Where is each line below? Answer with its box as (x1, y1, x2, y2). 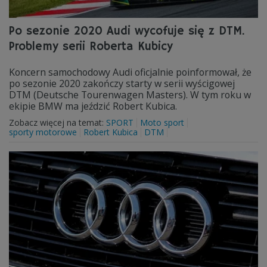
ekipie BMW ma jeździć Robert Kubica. (9, 100, 177, 113)
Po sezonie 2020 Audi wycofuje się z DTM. (9, 24, 245, 39)
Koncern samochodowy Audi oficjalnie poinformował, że (9, 66, 252, 79)
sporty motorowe (9, 126, 77, 138)
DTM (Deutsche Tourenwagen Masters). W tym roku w (9, 88, 251, 101)
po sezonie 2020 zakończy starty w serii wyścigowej (9, 77, 235, 90)
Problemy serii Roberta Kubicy (9, 39, 173, 54)
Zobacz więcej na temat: (9, 117, 106, 128)
